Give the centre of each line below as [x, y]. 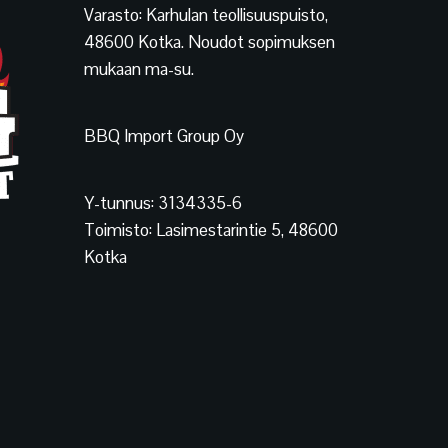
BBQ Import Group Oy [163, 136]
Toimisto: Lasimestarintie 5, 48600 [210, 230]
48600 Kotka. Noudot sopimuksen [209, 42]
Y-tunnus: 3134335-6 [162, 203]
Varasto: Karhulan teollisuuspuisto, [205, 15]
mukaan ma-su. [138, 69]
